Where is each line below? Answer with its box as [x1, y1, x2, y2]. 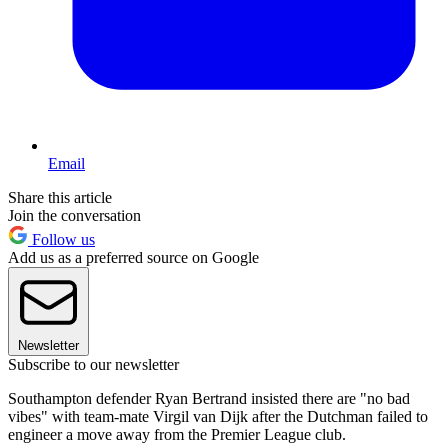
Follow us [28, 231, 95, 249]
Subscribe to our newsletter [8, 356, 179, 374]
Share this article [8, 189, 112, 207]
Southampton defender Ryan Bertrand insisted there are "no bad [8, 390, 410, 408]
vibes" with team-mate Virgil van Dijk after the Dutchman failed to [8, 408, 428, 426]
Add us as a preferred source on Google [8, 249, 259, 267]
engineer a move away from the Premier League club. [8, 426, 346, 444]
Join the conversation [8, 207, 141, 225]
